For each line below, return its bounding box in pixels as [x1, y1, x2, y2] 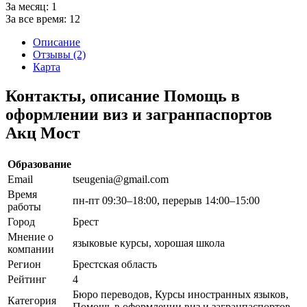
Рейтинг [8, 273, 47, 285]
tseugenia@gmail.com [73, 173, 169, 185]
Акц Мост [5, 123, 80, 142]
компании [8, 243, 54, 255]
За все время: [5, 12, 69, 25]
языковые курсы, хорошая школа [73, 236, 225, 249]
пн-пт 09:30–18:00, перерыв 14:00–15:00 [73, 194, 260, 206]
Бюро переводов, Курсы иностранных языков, [73, 288, 288, 300]
